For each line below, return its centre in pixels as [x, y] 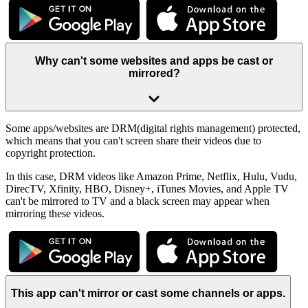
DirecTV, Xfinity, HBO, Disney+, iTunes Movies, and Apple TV [147, 188]
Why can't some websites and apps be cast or [154, 61]
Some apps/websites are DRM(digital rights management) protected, [153, 128]
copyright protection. [51, 153]
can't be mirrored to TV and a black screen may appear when [137, 201]
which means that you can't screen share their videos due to [133, 140]
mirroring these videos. [55, 213]
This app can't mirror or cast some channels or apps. [148, 294]
